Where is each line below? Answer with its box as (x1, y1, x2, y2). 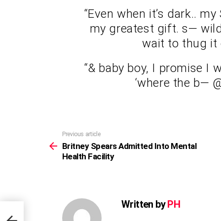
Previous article (62, 130, 101, 138)
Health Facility (62, 151, 114, 161)
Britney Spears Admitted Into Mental (62, 141, 197, 151)
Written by (121, 198, 168, 210)
